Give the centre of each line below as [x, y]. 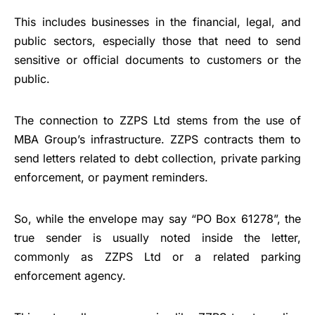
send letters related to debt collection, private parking [157, 159]
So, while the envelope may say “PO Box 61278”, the [157, 219]
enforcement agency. [70, 276]
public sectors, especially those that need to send [157, 41]
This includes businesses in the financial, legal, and [157, 22]
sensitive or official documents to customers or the [157, 60]
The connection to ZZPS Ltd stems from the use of [157, 121]
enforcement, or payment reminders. [111, 178]
